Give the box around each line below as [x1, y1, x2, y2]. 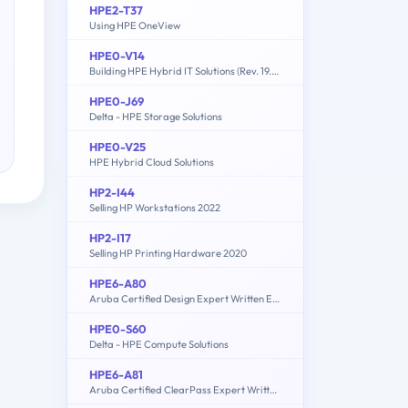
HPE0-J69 [89, 93, 144, 108]
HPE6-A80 [89, 275, 147, 291]
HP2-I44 [89, 184, 135, 199]
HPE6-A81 [89, 366, 143, 382]
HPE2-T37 [89, 2, 143, 17]
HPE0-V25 [89, 138, 146, 154]
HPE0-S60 [89, 321, 147, 336]
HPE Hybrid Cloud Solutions [89, 155, 214, 168]
